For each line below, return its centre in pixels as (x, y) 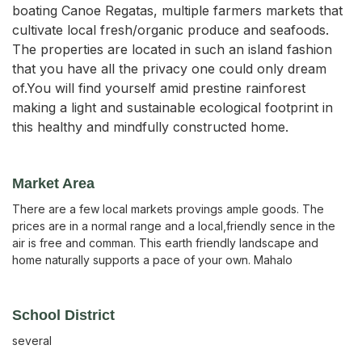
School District (63, 315)
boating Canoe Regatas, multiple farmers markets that (177, 10)
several (32, 340)
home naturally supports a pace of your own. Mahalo (152, 259)
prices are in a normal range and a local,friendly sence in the (174, 225)
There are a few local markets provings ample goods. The (168, 208)
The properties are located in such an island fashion (172, 49)
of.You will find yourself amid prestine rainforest (159, 88)
